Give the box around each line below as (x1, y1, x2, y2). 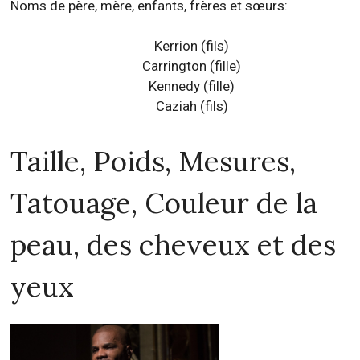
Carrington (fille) (142, 57, 242, 74)
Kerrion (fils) (154, 37, 230, 54)
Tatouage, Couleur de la (10, 184, 318, 221)
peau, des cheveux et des (10, 226, 337, 263)
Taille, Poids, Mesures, (10, 142, 297, 179)
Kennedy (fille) (149, 77, 235, 94)
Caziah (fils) (155, 97, 228, 114)
